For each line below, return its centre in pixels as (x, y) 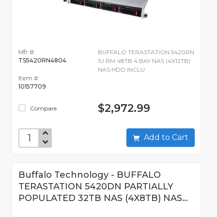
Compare (43, 108)
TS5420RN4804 (42, 61)
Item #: (29, 78)
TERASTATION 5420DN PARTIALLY (96, 187)
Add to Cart (180, 138)
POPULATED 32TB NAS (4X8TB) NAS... (103, 198)
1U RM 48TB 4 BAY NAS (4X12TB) (144, 61)
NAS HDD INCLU (121, 70)
